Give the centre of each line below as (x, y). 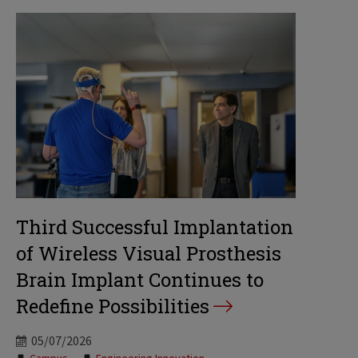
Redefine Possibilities (113, 306)
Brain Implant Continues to (140, 280)
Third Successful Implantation (155, 227)
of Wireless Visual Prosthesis (149, 254)
